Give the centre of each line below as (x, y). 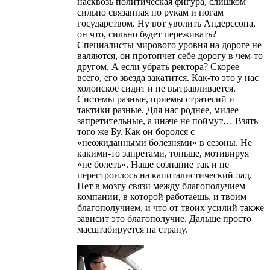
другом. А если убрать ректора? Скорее (158, 66)
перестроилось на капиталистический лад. (165, 175)
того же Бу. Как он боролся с (136, 131)
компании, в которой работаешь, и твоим (162, 196)
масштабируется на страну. (132, 229)
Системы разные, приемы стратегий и (156, 99)
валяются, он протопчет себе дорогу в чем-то (170, 55)
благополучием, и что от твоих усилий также (171, 207)
